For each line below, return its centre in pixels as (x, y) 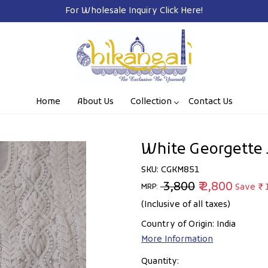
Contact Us (210, 102)
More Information (177, 239)
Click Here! (181, 11)
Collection (151, 102)
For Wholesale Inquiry (112, 11)
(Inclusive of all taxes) (186, 205)
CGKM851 (180, 170)
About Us (95, 102)
